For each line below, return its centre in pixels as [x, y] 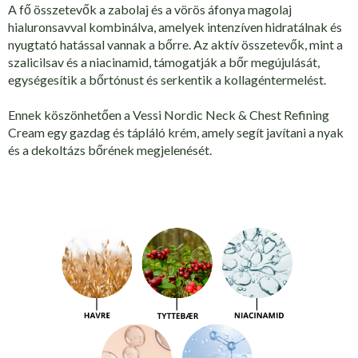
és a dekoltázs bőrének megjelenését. [110, 150]
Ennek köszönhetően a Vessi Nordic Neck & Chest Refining [169, 115]
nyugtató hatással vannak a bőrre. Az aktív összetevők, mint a [175, 44]
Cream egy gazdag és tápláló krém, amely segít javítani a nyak [176, 133]
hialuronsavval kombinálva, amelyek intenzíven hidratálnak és [175, 26]
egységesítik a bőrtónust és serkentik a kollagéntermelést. [167, 79]
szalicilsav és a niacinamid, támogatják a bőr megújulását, [164, 62]
